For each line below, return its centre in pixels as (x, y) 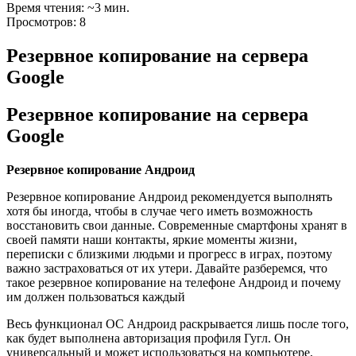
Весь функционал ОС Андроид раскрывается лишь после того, (178, 323)
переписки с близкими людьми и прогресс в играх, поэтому (169, 253)
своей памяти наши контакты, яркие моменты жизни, (152, 239)
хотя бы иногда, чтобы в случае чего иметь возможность (159, 211)
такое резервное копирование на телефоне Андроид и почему (174, 282)
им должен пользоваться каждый (96, 296)
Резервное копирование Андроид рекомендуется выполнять (169, 196)
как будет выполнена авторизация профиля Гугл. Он (149, 338)
